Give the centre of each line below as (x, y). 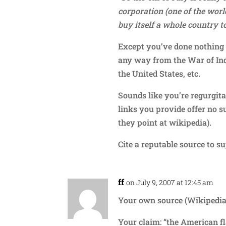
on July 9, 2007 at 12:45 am (170, 182)
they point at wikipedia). (165, 122)
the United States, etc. (159, 73)
